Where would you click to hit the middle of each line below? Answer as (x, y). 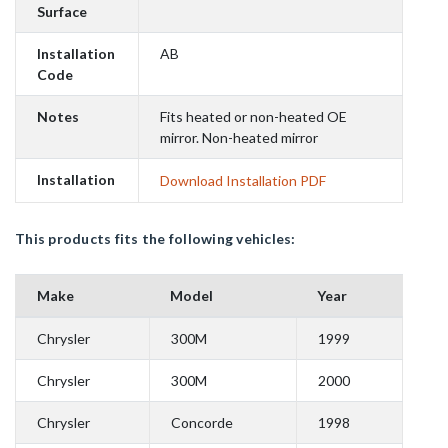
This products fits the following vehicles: (155, 239)
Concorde (202, 423)
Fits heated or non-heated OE (253, 117)
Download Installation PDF (243, 181)
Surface (62, 12)
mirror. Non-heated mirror (239, 138)
